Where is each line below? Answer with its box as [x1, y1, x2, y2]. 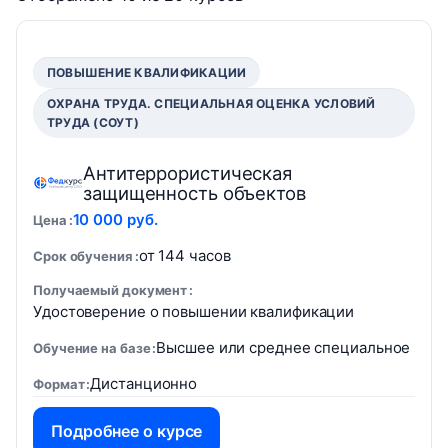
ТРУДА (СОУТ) [47, 115, 139, 130]
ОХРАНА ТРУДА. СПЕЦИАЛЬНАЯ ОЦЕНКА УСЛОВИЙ [47, 96, 376, 111]
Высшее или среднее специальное [156, 338, 411, 357]
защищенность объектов [83, 182, 306, 204]
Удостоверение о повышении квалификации [33, 302, 355, 321]
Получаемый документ [33, 282, 188, 298]
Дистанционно [90, 374, 198, 393]
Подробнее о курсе [51, 421, 203, 441]
